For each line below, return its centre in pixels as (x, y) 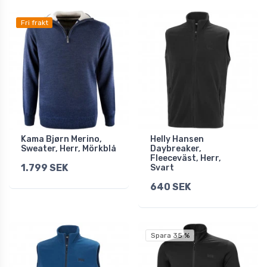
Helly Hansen (177, 139)
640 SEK (170, 187)
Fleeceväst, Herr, (186, 159)
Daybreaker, (176, 149)
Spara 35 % (170, 236)
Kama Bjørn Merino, (61, 139)
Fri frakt (34, 23)
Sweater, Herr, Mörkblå (69, 149)
